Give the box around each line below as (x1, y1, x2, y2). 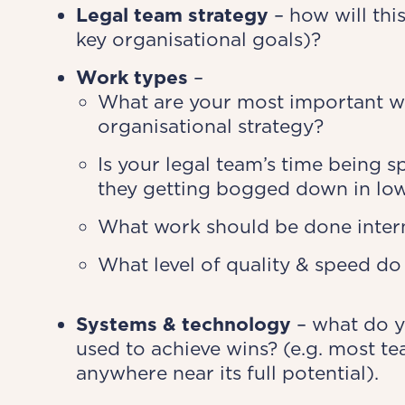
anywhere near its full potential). (75, 362, 379, 384)
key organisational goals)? (75, 28, 321, 51)
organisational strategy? (97, 115, 324, 137)
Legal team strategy (75, 4, 268, 26)
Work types (75, 66, 188, 89)
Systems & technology (75, 313, 291, 335)
